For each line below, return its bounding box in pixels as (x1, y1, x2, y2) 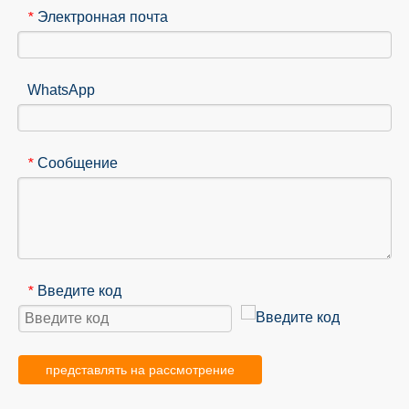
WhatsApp (27, 82, 95, 99)
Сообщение (37, 155, 118, 172)
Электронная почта (37, 9, 168, 26)
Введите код (37, 283, 121, 299)
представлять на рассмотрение (46, 362, 235, 378)
